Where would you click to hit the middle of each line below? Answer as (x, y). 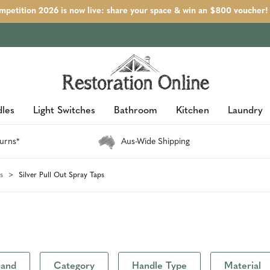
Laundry (245, 111)
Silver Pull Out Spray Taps (61, 175)
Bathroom (135, 111)
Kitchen (192, 111)
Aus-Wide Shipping (155, 142)
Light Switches (64, 111)
